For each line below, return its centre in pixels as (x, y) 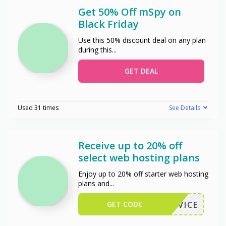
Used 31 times (38, 107)
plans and (94, 183)
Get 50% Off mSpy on (130, 12)
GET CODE (125, 204)
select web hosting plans (139, 157)
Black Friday (108, 24)
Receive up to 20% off (130, 145)
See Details (185, 107)
